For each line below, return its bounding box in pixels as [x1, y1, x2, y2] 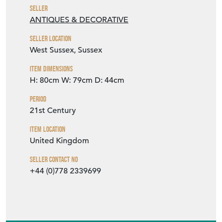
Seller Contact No [30, 155, 78, 165]
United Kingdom [30, 136, 89, 146]
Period [30, 94, 47, 104]
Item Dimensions [30, 64, 73, 74]
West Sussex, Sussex [30, 45, 102, 55]
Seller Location [30, 34, 71, 44]
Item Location [30, 124, 65, 134]
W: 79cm [61, 75, 93, 86]
